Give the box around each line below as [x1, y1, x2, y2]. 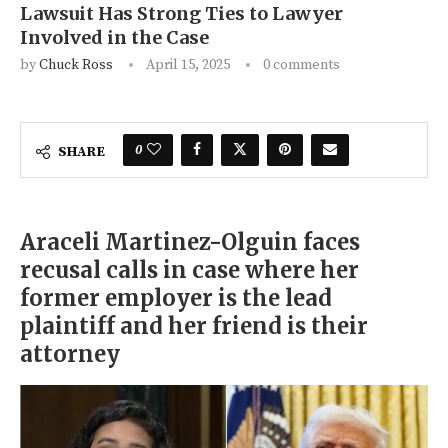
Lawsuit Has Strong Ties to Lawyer [20, 2, 343, 26]
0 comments [263, 56, 340, 75]
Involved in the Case [20, 26, 209, 50]
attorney [20, 340, 120, 369]
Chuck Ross [39, 56, 113, 75]
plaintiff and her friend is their [20, 312, 368, 341]
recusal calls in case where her [20, 256, 359, 285]
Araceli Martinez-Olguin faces [20, 228, 360, 257]
